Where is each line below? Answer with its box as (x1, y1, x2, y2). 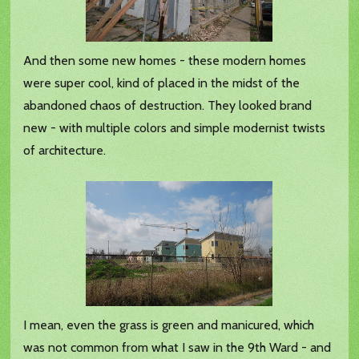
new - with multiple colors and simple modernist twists (23, 120, 326, 136)
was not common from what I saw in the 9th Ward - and (23, 340, 332, 356)
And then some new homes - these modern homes (23, 53, 307, 69)
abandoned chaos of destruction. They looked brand (23, 98, 313, 114)
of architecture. (23, 143, 107, 159)
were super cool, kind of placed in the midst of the (23, 75, 301, 91)
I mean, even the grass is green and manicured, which (23, 317, 315, 333)
